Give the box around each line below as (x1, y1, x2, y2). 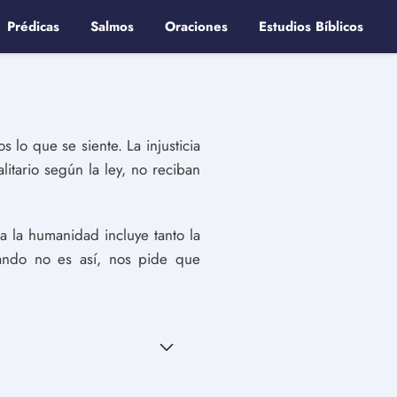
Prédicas (7, 17, 59, 36)
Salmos (90, 17, 134, 36)
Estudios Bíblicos (259, 17, 363, 36)
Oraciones (165, 17, 228, 36)
